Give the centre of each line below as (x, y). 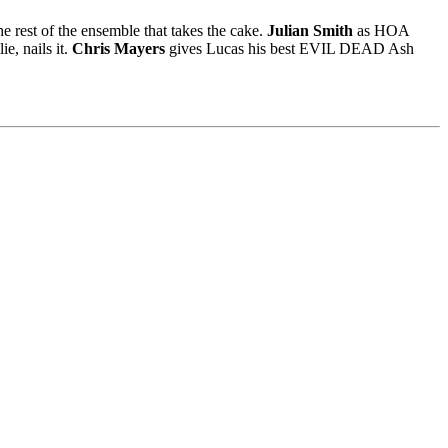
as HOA (381, 30)
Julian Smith (310, 30)
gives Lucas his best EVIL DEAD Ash (289, 48)
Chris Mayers (118, 48)
